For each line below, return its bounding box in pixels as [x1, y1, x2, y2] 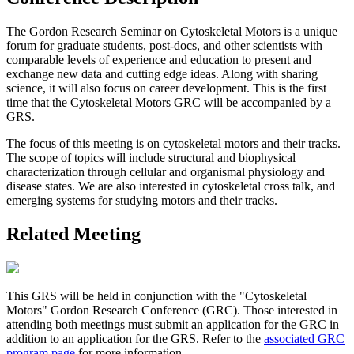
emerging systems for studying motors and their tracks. [6, 194, 277, 208]
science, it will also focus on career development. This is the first [6, 81, 326, 96]
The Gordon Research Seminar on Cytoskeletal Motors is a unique [6, 24, 337, 39]
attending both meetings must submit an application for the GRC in [6, 317, 339, 331]
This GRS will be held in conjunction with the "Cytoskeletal [6, 288, 307, 303]
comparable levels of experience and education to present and [6, 53, 311, 67]
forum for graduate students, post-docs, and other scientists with [6, 39, 322, 53]
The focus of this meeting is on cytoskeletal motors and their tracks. [6, 137, 341, 151]
